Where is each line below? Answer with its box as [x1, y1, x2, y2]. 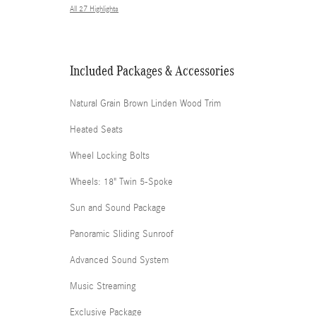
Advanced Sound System [70, 255, 169, 266]
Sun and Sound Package [70, 202, 166, 214]
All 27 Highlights [70, 5, 119, 13]
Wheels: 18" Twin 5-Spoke [70, 176, 173, 188]
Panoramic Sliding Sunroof [70, 229, 174, 240]
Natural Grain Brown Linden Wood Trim [70, 98, 221, 109]
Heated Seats [70, 124, 123, 135]
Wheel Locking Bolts [70, 150, 150, 162]
